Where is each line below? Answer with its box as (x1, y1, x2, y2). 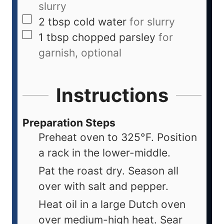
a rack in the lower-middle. (38, 146, 170, 159)
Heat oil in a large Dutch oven (38, 198, 185, 211)
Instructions (55, 83, 168, 107)
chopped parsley (72, 31, 155, 44)
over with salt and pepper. (38, 180, 168, 193)
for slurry (129, 15, 175, 28)
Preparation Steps (22, 116, 115, 129)
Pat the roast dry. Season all (38, 164, 178, 177)
